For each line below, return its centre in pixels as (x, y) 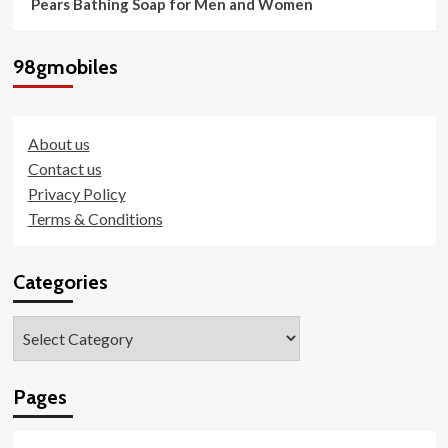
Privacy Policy (76, 193)
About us (58, 143)
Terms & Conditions (95, 218)
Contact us (64, 168)
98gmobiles (65, 67)
